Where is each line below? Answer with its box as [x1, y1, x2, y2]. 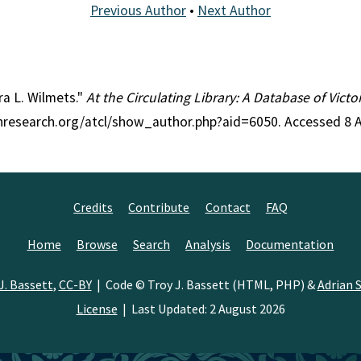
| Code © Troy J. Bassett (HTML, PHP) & [91, 276, 317, 293]
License [76, 300, 118, 317]
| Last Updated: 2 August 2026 [117, 300, 285, 317]
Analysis [185, 235, 231, 252]
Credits [73, 198, 114, 215]
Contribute [128, 198, 190, 215]
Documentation [246, 235, 334, 252]
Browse [76, 235, 118, 252]
